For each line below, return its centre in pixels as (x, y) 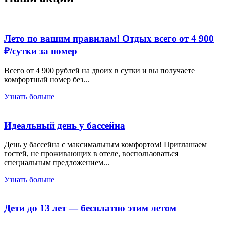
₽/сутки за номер (41, 51)
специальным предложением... (57, 163)
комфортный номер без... (47, 79)
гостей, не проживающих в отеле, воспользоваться (91, 154)
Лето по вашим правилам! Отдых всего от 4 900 (109, 39)
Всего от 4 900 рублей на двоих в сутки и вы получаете (99, 70)
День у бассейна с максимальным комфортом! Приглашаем (105, 145)
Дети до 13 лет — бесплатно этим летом (90, 208)
